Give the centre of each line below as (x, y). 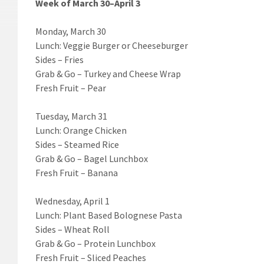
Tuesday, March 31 (71, 116)
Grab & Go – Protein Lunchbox (95, 243)
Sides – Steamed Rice (77, 144)
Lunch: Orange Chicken (81, 130)
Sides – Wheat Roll (72, 229)
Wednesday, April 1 (72, 201)
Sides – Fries (60, 59)
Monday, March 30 (71, 31)
